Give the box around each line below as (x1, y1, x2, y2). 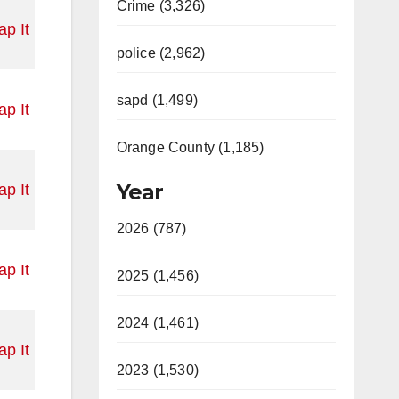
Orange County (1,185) (116, 140, 265, 155)
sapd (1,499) (116, 93, 198, 108)
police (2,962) (116, 45, 206, 61)
